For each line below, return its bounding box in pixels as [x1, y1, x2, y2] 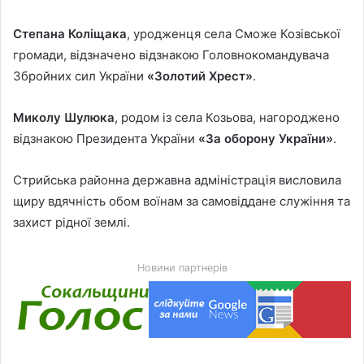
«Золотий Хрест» [147, 68, 253, 84]
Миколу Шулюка [13, 110, 115, 126]
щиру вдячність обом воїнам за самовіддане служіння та [13, 193, 350, 210]
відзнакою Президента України [13, 131, 198, 147]
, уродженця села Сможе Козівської [127, 26, 340, 42]
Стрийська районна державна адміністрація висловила [13, 172, 341, 188]
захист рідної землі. [13, 214, 130, 231]
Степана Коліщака [13, 26, 127, 42]
